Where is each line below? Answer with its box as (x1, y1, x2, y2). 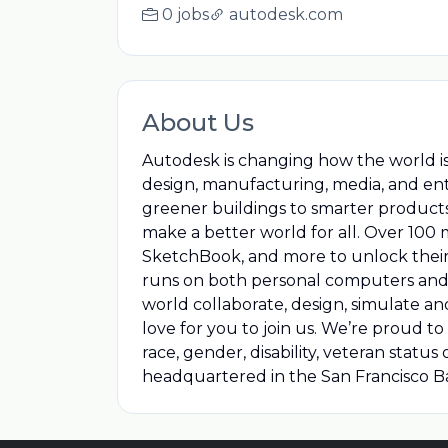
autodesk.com (229, 5, 343, 24)
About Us (142, 108, 254, 137)
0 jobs (162, 5, 209, 24)
